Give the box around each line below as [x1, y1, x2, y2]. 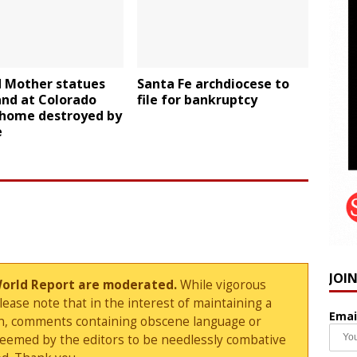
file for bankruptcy [137, 91, 258, 109]
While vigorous [177, 277, 267, 294]
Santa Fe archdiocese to [137, 75, 290, 93]
